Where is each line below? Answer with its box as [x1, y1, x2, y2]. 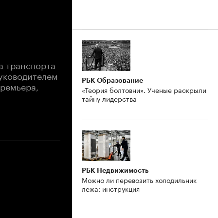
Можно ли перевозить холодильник [82, 174, 197, 185]
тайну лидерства [82, 92, 137, 104]
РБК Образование [82, 76, 143, 84]
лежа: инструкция [82, 182, 140, 194]
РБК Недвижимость [82, 166, 148, 174]
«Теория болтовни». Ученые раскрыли [82, 84, 206, 95]
